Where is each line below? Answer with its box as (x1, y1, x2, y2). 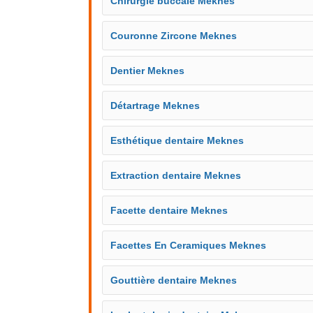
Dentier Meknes (110, 65, 184, 76)
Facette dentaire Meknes (110, 205, 228, 216)
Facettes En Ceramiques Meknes (110, 240, 266, 251)
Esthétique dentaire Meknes (110, 135, 244, 146)
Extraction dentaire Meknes (110, 170, 241, 181)
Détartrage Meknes (110, 100, 200, 111)
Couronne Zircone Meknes (110, 30, 237, 41)
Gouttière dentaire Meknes (110, 275, 237, 286)
